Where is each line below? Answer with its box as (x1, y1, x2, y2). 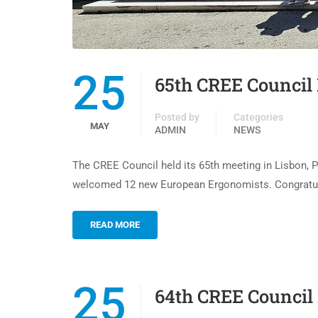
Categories (234, 111, 283, 124)
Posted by (155, 111, 199, 124)
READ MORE (90, 219, 140, 231)
